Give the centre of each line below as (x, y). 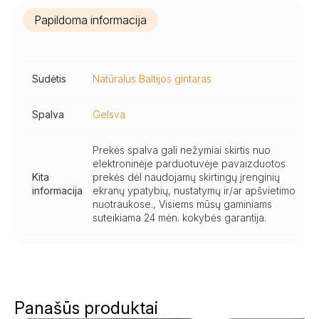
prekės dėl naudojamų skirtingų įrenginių (186, 177)
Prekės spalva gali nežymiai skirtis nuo (182, 150)
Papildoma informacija (90, 20)
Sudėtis (49, 79)
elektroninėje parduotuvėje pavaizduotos (189, 163)
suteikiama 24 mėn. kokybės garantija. (179, 218)
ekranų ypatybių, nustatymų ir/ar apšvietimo (194, 190)
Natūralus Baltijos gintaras (152, 79)
